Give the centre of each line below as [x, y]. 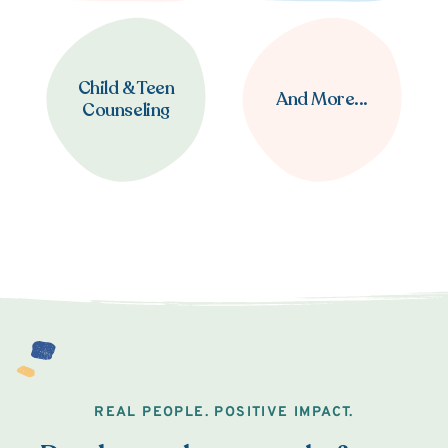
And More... [322, 99]
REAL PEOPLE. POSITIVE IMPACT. [224, 413]
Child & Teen [126, 88]
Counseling [126, 110]
